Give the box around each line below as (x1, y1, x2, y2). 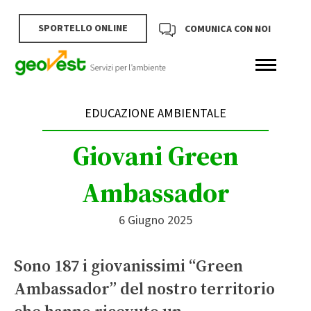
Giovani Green (72, 137, 239, 174)
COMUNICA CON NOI (185, 22, 271, 37)
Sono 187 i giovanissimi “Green (14, 253, 243, 277)
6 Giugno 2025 (119, 211, 192, 229)
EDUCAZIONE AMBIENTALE (84, 104, 226, 122)
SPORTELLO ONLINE (38, 22, 128, 35)
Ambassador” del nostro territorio (14, 276, 275, 300)
